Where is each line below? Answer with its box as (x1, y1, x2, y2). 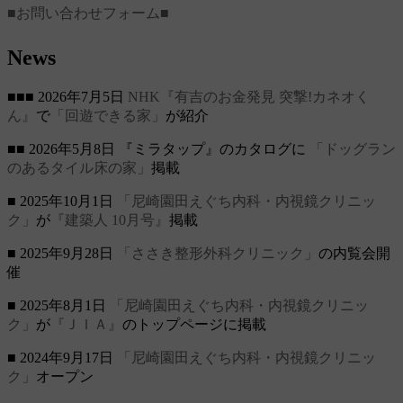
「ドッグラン (309, 140, 396, 157)
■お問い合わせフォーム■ (7, 4, 169, 21)
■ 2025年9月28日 (7, 245, 117, 261)
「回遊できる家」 (50, 107, 166, 123)
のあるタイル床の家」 (7, 159, 151, 175)
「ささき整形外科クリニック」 (117, 245, 318, 261)
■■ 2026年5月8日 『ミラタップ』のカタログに (7, 140, 309, 157)
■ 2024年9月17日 (7, 349, 117, 365)
